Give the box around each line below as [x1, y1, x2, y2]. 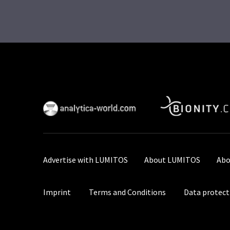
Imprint [43, 187, 71, 198]
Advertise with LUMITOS [43, 155, 128, 165]
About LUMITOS [144, 155, 200, 165]
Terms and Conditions [89, 187, 166, 198]
